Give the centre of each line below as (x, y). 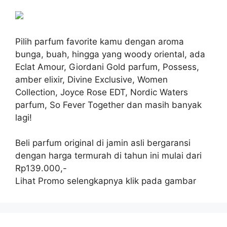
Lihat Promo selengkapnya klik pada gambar (106, 181)
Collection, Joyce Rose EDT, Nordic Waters (102, 92)
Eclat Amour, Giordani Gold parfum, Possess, (107, 67)
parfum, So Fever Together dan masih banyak (108, 105)
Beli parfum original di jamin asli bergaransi (103, 143)
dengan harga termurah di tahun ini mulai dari (108, 155)
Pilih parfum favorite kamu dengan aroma (100, 41)
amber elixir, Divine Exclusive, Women (91, 79)
